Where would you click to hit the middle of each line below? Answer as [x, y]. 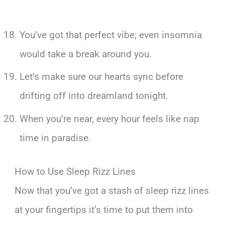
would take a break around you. [85, 54]
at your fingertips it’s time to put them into [104, 209]
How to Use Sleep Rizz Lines [75, 171]
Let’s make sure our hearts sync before [101, 77]
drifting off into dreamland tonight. [94, 96]
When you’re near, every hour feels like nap [109, 119]
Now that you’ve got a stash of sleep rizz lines [112, 190]
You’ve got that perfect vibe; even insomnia [110, 35]
